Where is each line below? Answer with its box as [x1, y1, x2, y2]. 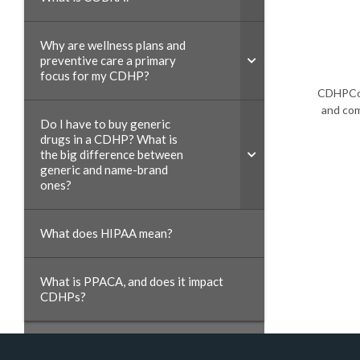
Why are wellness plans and [40, 38, 186, 52]
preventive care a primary [40, 53, 176, 67]
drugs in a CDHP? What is [40, 132, 178, 146]
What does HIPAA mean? [40, 226, 173, 240]
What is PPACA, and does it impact [40, 274, 223, 288]
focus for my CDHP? [40, 68, 149, 83]
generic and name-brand [40, 162, 168, 177]
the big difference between [40, 147, 183, 162]
